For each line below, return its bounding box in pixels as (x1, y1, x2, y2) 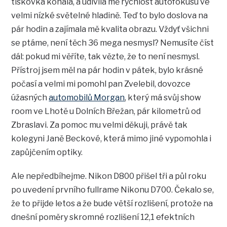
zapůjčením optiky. (11, 147, 83, 158)
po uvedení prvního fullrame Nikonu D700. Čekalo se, (11, 185, 214, 195)
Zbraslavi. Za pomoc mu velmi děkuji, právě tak (11, 120, 188, 130)
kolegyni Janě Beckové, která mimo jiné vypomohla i (11, 134, 212, 144)
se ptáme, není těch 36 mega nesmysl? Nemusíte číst (11, 38, 214, 48)
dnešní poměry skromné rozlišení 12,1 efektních (11, 212, 195, 222)
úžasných (11, 93, 49, 103)
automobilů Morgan (49, 93, 125, 103)
